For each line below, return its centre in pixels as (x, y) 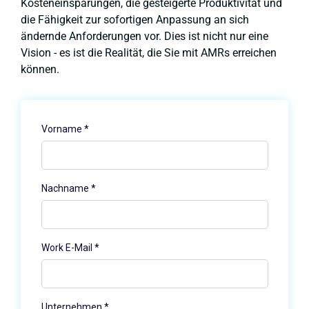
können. (40, 70)
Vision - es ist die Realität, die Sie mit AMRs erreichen (149, 53)
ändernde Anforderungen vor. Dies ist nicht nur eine (144, 37)
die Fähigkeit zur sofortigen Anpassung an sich (135, 20)
